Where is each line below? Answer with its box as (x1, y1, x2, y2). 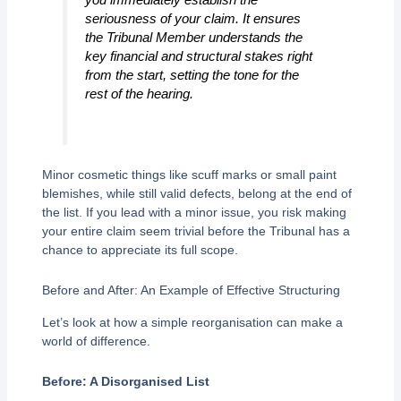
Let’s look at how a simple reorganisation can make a (41, 314, 343, 329)
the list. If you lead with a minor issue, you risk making (41, 204, 346, 219)
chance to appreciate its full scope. (41, 242, 238, 257)
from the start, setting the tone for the (84, 66, 299, 82)
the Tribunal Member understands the (84, 29, 303, 45)
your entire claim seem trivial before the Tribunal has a (41, 223, 350, 238)
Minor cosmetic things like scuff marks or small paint (41, 166, 337, 182)
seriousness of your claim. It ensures (84, 10, 301, 26)
